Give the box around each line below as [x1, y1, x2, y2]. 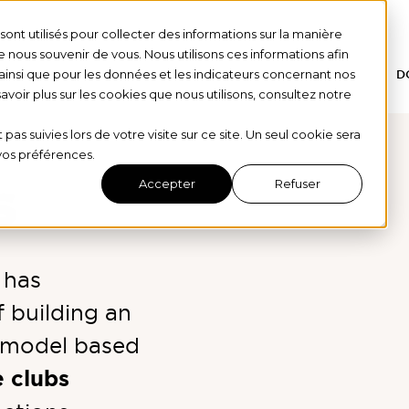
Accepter [138, 176, 195, 192]
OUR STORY [165, 67, 238, 83]
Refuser [274, 176, 320, 192]
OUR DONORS [274, 67, 360, 83]
